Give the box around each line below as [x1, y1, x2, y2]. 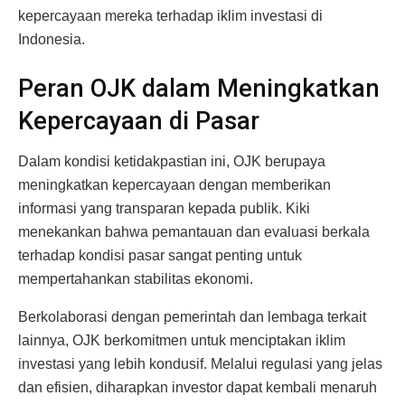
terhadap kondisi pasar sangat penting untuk [18, 247, 302, 263]
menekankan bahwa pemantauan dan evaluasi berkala [18, 223, 370, 240]
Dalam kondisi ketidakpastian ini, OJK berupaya [18, 153, 325, 169]
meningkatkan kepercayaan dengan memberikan [18, 176, 331, 193]
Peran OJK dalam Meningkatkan [18, 74, 380, 104]
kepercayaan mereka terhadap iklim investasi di [18, 8, 323, 24]
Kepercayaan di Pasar [18, 107, 259, 137]
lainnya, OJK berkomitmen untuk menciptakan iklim [18, 332, 345, 348]
